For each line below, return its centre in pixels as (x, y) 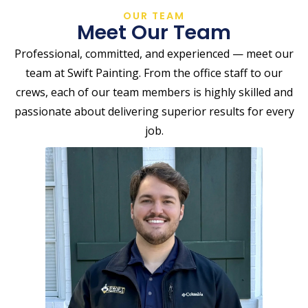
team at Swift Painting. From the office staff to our (154, 73)
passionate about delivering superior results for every (154, 112)
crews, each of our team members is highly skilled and (154, 92)
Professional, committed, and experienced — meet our (154, 54)
